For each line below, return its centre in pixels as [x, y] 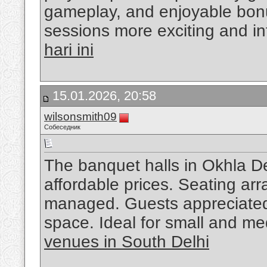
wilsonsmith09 [80, 117]
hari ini [69, 50]
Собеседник [62, 127]
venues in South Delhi [127, 242]
